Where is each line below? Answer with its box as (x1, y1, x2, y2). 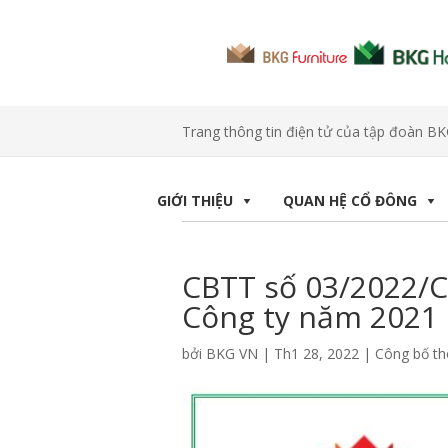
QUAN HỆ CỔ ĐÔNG (283, 191, 417, 211)
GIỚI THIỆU (157, 191, 233, 211)
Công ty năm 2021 (182, 296, 438, 338)
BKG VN (206, 344, 258, 364)
